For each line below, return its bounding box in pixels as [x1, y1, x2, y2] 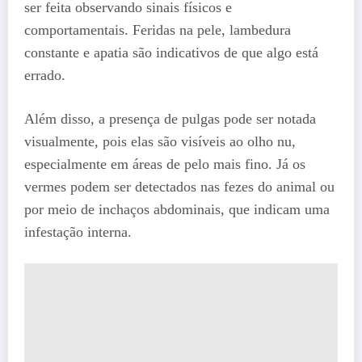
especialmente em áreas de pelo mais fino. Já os [24, 155, 305, 172]
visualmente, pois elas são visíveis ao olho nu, [24, 133, 296, 149]
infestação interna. [24, 223, 132, 240]
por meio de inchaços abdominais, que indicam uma [24, 200, 330, 217]
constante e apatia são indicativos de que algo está [24, 44, 318, 61]
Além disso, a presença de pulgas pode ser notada [24, 110, 316, 127]
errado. [24, 67, 65, 84]
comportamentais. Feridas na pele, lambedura [24, 22, 291, 39]
